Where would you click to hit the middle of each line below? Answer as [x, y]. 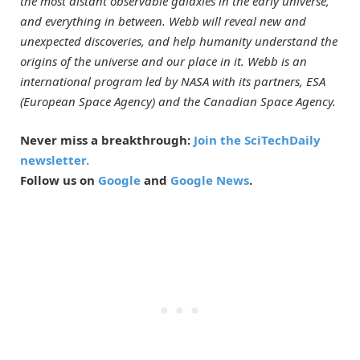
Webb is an [277, 61]
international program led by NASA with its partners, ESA [173, 81]
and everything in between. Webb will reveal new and [163, 20]
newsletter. [55, 160]
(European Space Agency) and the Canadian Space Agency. [178, 101]
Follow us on [59, 180]
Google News [210, 180]
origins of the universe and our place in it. [132, 61]
